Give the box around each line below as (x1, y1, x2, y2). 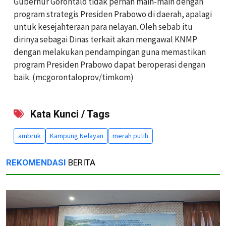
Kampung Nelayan (50, 131, 103, 140)
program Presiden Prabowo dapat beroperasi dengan (14, 59, 205, 70)
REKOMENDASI (6, 157, 66, 167)
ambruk (18, 131, 41, 140)
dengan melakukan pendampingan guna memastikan (14, 46, 206, 58)
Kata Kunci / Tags (28, 107, 110, 120)
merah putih (112, 131, 148, 140)
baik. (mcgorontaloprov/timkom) (14, 71, 134, 83)
